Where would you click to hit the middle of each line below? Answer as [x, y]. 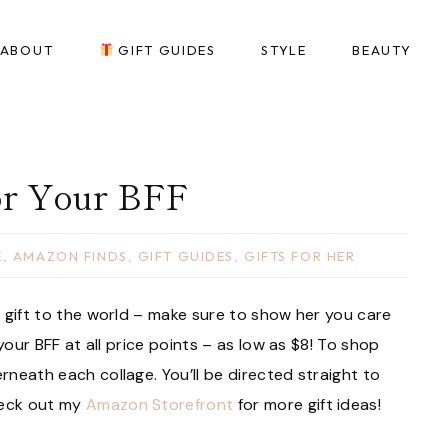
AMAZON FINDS [70, 256]
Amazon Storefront [159, 404]
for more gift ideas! [307, 404]
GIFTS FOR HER [300, 256]
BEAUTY [382, 49]
